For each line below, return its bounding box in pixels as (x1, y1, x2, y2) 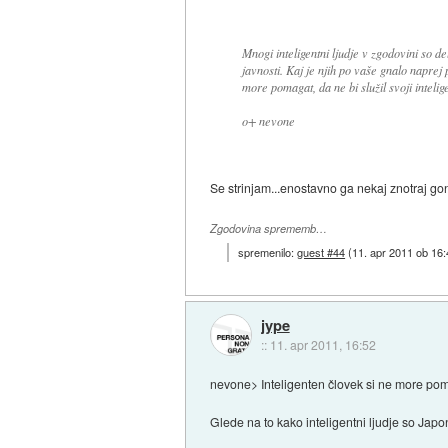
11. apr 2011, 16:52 (269, 335, 376, 353)
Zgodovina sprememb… (210, 221, 328, 237)
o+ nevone (241, 112, 295, 129)
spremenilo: (238, 243, 298, 260)
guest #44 (297, 243, 346, 260)
